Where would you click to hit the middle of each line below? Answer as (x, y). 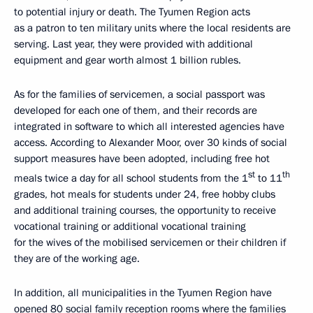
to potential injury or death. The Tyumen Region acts (132, 12)
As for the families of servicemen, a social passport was (139, 95)
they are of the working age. (77, 259)
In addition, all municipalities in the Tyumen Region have (143, 293)
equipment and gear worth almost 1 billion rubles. (128, 60)
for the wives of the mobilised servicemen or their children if (150, 243)
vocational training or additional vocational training (130, 227)
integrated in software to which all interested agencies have (149, 127)
